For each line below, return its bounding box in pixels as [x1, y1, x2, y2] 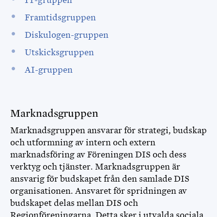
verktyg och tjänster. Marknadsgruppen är [10, 162, 180, 171]
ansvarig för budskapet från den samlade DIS [10, 174, 189, 184]
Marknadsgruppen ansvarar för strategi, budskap [10, 125, 207, 135]
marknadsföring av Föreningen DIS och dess [10, 150, 186, 159]
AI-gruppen [24, 65, 73, 75]
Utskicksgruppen [24, 47, 96, 57]
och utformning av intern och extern [10, 138, 155, 147]
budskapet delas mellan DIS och [10, 198, 138, 208]
